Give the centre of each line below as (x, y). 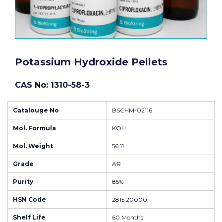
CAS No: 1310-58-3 (52, 85)
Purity (23, 182)
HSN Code (29, 199)
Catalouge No (36, 110)
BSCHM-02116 (132, 110)
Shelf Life (29, 217)
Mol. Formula (34, 128)
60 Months (128, 217)
